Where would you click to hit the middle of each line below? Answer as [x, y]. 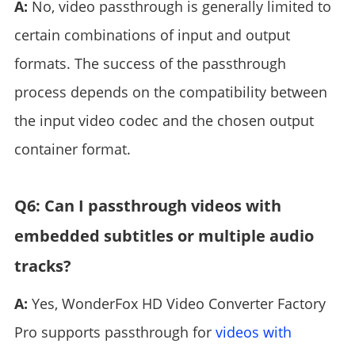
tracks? [42, 266]
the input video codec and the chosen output [164, 120]
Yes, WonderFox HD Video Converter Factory [176, 303]
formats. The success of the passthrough [150, 63]
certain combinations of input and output [152, 35]
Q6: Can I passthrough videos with [147, 206]
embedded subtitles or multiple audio [164, 236]
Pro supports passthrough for [115, 332]
